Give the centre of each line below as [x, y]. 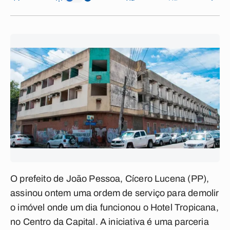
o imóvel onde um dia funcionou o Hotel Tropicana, [114, 207]
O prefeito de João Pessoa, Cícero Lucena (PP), [110, 179]
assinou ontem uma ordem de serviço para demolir [115, 193]
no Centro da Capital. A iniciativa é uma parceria [110, 222]
